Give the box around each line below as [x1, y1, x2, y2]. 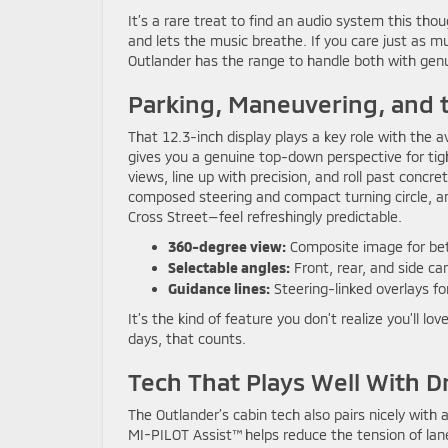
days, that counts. [128, 330, 246, 347]
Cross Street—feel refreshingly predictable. [128, 208, 402, 225]
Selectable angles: [168, 259, 290, 276]
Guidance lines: [168, 280, 270, 297]
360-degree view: [168, 238, 286, 255]
